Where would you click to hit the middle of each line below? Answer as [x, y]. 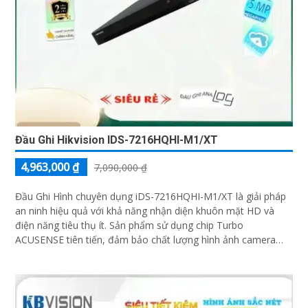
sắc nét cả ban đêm [59, 254]
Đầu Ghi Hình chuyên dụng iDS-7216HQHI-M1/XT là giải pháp [151, 197]
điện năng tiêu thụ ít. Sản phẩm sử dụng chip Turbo [62, 225]
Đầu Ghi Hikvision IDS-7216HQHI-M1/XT [117, 140]
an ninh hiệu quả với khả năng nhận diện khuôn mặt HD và [145, 211]
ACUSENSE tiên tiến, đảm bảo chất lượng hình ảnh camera [145, 240]
